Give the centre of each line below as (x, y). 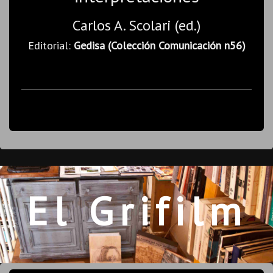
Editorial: (51, 45)
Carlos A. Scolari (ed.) (136, 25)
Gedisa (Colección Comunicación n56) (159, 45)
